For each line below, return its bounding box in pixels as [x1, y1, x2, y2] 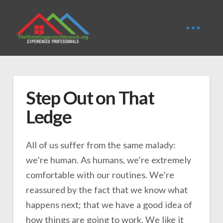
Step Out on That [25, 87, 154, 109]
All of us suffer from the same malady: [25, 139, 176, 150]
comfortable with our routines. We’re [25, 169, 174, 180]
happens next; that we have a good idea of [25, 199, 192, 210]
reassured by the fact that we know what [25, 184, 188, 195]
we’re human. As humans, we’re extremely [25, 154, 191, 165]
